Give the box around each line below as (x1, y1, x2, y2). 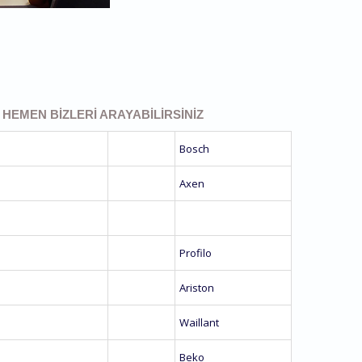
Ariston (179, 280, 214, 296)
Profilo (179, 246, 212, 261)
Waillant (179, 315, 219, 330)
